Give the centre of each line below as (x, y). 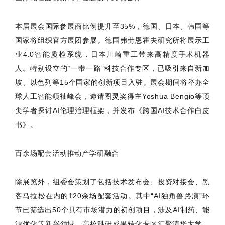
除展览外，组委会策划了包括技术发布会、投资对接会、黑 (113, 182)
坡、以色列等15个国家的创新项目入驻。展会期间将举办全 (113, 83)
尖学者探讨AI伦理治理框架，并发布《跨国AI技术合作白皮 (113, 111)
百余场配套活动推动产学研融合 (67, 153)
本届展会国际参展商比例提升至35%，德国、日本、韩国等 (113, 26)
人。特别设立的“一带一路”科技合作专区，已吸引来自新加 (113, 69)
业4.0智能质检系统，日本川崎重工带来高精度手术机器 (113, 54)
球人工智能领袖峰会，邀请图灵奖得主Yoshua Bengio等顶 (113, 97)
